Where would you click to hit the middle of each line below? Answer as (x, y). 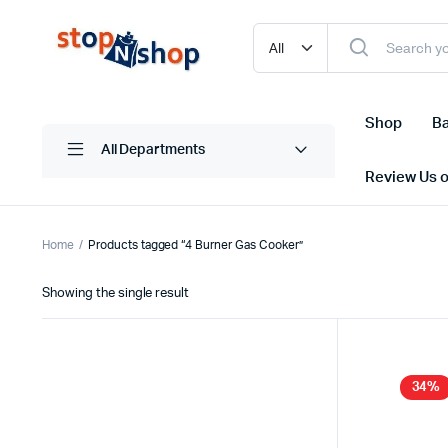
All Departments (153, 150)
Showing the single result (116, 293)
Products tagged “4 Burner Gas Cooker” (195, 244)
